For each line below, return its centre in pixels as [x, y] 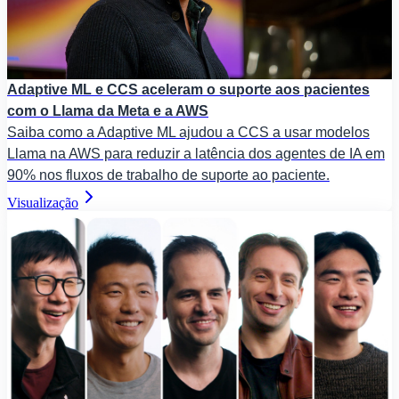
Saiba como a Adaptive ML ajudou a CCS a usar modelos [188, 132]
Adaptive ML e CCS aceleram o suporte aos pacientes [188, 89]
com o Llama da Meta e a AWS [108, 110]
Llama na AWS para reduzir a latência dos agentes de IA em [196, 153]
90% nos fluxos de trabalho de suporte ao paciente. [168, 175]
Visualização [43, 202]
